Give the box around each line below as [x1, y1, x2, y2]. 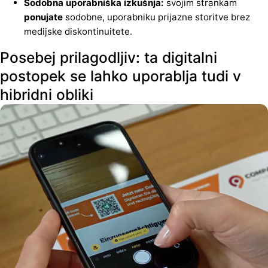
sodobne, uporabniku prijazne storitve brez [63, 11, 250, 23]
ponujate [24, 11, 63, 23]
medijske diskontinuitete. [24, 26, 132, 38]
